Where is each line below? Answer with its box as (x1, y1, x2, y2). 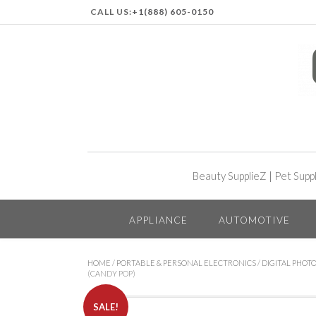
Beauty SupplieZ (193, 169, 267, 182)
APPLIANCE (128, 213, 188, 226)
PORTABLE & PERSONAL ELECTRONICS (116, 257, 256, 267)
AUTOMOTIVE (218, 213, 290, 226)
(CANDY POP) (87, 268, 135, 278)
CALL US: (90, 6, 132, 17)
